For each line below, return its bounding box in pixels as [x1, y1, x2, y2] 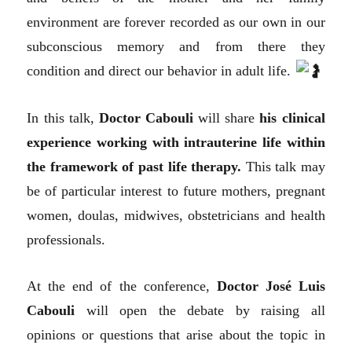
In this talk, [27, 110, 99, 126]
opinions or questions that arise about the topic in [27, 327, 325, 343]
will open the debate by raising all [75, 302, 325, 319]
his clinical [259, 110, 325, 126]
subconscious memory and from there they [27, 38, 325, 54]
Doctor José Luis [216, 278, 325, 295]
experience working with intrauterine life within [27, 134, 325, 151]
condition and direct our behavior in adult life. [27, 62, 291, 79]
